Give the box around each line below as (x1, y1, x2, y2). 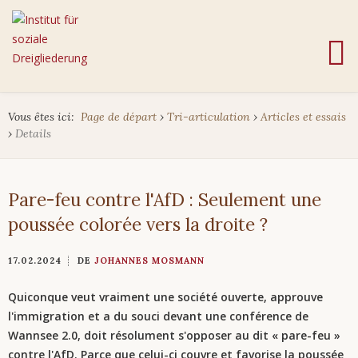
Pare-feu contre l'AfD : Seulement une (8, 188, 321, 211)
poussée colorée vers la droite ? (8, 213, 268, 236)
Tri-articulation (167, 109, 250, 124)
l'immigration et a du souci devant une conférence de (8, 308, 308, 324)
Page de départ (81, 109, 157, 124)
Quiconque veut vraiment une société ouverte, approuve (8, 289, 323, 304)
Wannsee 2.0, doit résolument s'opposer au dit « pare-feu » (8, 328, 340, 343)
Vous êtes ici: (8, 109, 74, 124)
